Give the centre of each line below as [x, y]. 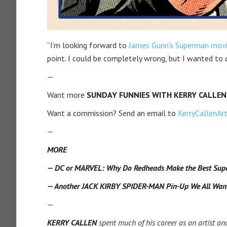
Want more [67, 95]
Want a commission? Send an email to [112, 113]
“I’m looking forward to [88, 45]
